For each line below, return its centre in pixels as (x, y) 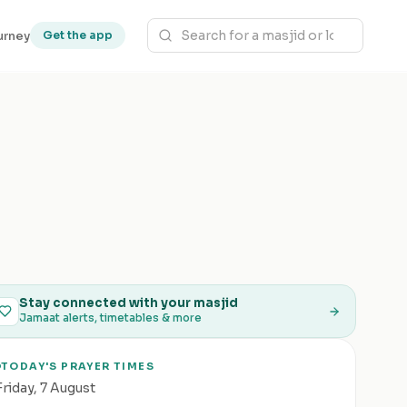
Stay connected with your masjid (129, 303)
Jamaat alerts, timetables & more (110, 318)
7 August (68, 388)
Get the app (78, 35)
